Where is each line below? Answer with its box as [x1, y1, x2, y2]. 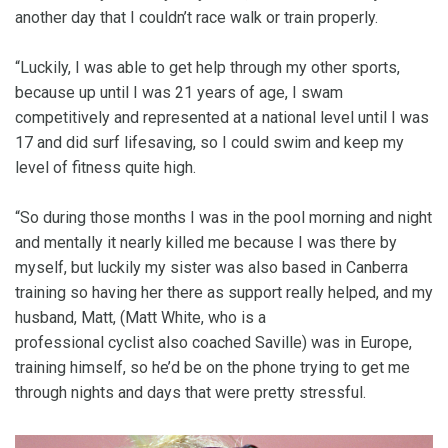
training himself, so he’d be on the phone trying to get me [15, 358, 410, 378]
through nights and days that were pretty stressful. [15, 383, 366, 403]
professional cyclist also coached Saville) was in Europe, [15, 333, 412, 353]
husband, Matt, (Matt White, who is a [15, 308, 266, 328]
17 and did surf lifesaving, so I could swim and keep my [15, 133, 404, 153]
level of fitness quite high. [15, 158, 196, 178]
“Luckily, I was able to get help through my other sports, [15, 58, 400, 78]
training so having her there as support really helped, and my [15, 283, 433, 303]
